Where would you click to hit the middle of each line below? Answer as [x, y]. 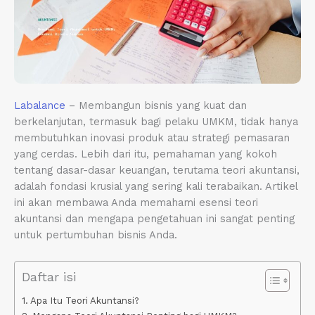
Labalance [40, 105]
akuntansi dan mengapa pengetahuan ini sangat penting [154, 218]
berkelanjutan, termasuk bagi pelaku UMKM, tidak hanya [156, 121]
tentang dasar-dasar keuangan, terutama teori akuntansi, [157, 170]
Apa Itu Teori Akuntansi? [84, 301]
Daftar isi [49, 277]
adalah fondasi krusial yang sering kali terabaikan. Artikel [156, 186]
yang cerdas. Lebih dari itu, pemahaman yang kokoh [146, 154]
